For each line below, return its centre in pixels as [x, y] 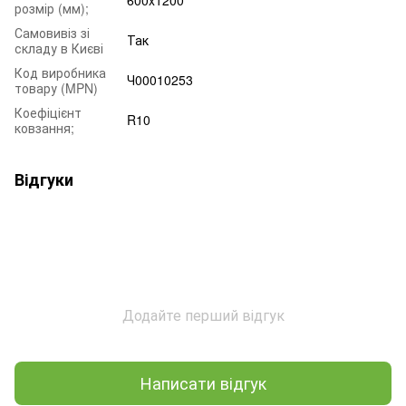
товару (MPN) [56, 87]
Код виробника [60, 72]
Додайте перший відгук [203, 314]
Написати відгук [203, 383]
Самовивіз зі [52, 32]
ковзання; [44, 127]
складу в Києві [59, 48]
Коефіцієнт [48, 112]
